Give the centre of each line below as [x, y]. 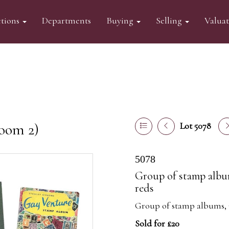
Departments [66, 20]
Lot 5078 [196, 126]
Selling [170, 20]
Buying [121, 20]
